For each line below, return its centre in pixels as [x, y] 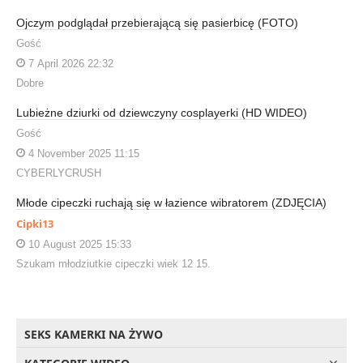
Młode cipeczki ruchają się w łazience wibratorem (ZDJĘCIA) [171, 202]
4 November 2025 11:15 [82, 153]
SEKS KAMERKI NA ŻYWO [94, 334]
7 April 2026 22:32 [69, 63]
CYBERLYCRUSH [59, 173]
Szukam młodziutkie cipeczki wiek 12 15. [113, 263]
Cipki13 [35, 223]
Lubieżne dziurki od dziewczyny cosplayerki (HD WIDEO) [162, 112]
